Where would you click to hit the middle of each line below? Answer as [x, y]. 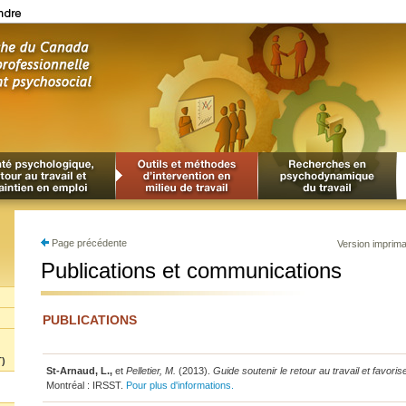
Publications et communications [191, 271]
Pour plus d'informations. [181, 385]
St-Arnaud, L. [77, 371]
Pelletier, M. [150, 371]
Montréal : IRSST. [86, 385]
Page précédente [87, 243]
